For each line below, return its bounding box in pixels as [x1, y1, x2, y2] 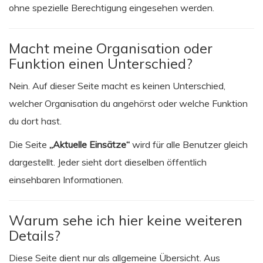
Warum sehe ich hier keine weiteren [9, 211, 242, 229]
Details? [9, 227, 60, 244]
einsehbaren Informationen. [9, 174, 123, 186]
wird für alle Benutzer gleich [130, 139, 248, 150]
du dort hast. [9, 115, 62, 127]
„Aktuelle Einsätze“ [49, 139, 130, 150]
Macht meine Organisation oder [9, 39, 213, 57]
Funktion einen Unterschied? [9, 55, 193, 72]
